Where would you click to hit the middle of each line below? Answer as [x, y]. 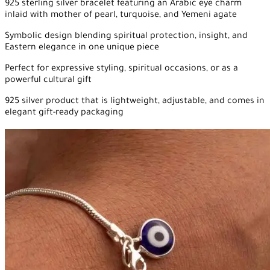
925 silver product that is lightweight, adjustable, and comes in [135, 102]
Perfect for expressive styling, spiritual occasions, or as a [121, 69]
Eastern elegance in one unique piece [82, 48]
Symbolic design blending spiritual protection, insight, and [126, 36]
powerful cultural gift [48, 80]
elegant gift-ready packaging [64, 113]
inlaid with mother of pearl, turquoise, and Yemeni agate [121, 15]
